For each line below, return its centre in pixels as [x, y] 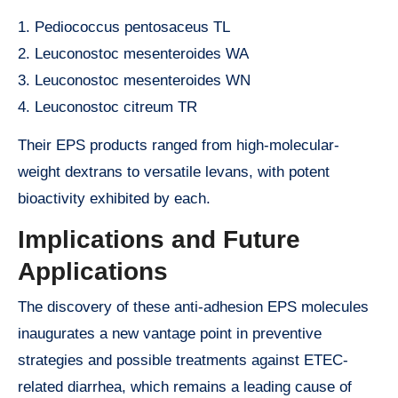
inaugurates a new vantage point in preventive [170, 333]
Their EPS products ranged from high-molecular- [179, 146]
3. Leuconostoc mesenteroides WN [134, 81]
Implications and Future [159, 240]
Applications [93, 272]
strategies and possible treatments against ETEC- [183, 360]
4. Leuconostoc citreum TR [107, 107]
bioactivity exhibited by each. [114, 199]
